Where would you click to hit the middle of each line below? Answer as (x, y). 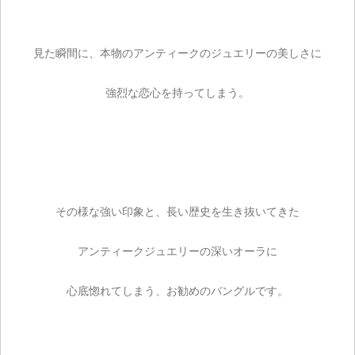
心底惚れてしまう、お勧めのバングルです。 (177, 290)
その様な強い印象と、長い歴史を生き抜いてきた (177, 211)
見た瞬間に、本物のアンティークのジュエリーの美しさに (177, 53)
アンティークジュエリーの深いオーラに (177, 251)
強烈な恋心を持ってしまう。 (177, 92)
